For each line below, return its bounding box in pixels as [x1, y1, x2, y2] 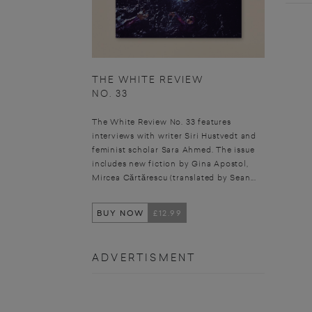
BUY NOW [96, 207, 144, 219]
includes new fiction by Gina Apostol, [92, 158, 249, 169]
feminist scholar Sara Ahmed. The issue [92, 144, 255, 155]
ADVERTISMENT [92, 250, 196, 264]
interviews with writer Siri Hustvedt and [92, 130, 257, 141]
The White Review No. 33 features [92, 116, 231, 127]
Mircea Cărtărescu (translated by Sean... [92, 172, 256, 183]
